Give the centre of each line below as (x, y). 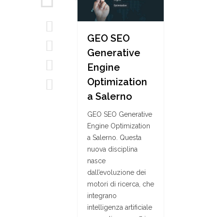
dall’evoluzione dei (116, 172)
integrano (102, 196)
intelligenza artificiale (120, 207)
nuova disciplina (112, 149)
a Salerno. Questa (114, 138)
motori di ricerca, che (121, 184)
